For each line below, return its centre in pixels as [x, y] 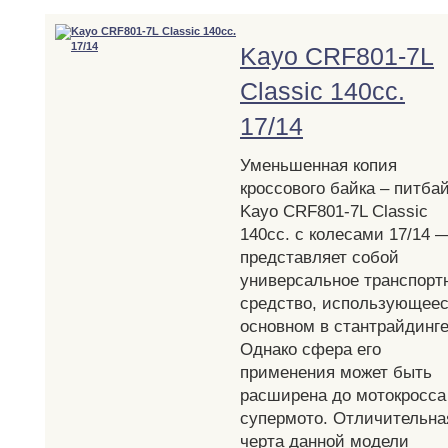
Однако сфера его [310, 349]
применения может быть [336, 372]
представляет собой [319, 257]
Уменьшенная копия [318, 165]
